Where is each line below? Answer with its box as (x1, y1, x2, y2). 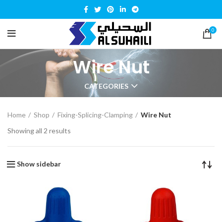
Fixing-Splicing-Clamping (57, 111, 133, 119)
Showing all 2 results (7, 126, 71, 135)
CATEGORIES (84, 82, 128, 91)
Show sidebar (17, 160, 61, 168)
